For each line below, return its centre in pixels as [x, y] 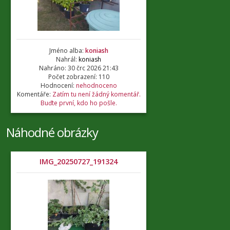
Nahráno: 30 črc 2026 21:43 [79, 68]
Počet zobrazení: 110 [79, 77]
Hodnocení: [58, 85]
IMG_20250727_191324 [79, 161]
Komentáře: [34, 94]
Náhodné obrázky [52, 132]
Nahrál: [67, 59]
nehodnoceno [96, 85]
